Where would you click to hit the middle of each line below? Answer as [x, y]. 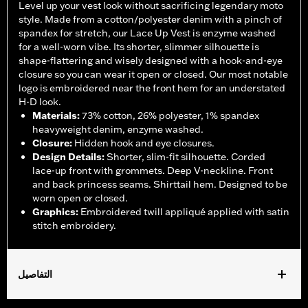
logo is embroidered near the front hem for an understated [152, 88]
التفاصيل [35, 275]
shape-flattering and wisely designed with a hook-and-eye [151, 61]
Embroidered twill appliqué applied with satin [185, 212]
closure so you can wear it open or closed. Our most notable [153, 75]
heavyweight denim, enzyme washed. [118, 130]
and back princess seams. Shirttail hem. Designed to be [160, 185]
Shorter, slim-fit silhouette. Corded [186, 157]
